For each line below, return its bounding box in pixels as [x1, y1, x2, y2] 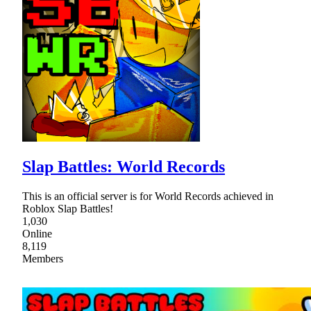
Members [22, 253, 63, 265]
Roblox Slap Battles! [22, 203, 113, 215]
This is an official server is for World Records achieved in [22, 190, 274, 203]
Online [22, 228, 52, 240]
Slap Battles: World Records [22, 158, 225, 176]
